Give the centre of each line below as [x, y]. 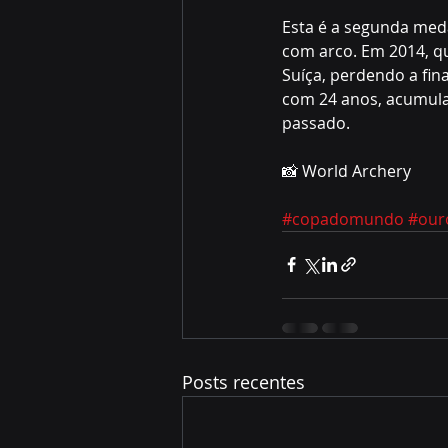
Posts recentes [243, 381]
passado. [316, 122]
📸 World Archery [348, 170]
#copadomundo [343, 218]
